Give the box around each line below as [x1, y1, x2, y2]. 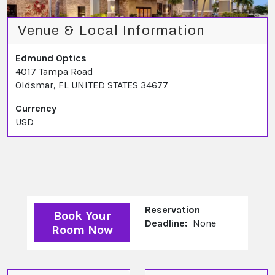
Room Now [52, 223, 113, 238]
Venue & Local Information [18, 23, 205, 39]
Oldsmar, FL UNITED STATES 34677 [15, 79, 168, 91]
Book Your [53, 209, 112, 223]
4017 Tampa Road [15, 66, 93, 78]
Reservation [145, 204, 200, 216]
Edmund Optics [15, 52, 87, 64]
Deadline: [145, 217, 193, 230]
